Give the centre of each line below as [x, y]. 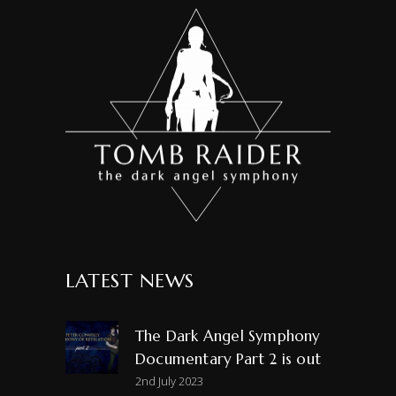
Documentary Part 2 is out [228, 358]
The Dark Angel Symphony [228, 335]
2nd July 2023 [169, 381]
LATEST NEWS [130, 280]
